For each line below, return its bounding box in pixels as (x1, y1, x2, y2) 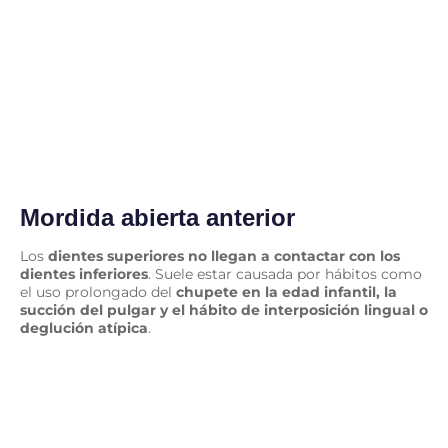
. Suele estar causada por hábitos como (148, 264, 422, 283)
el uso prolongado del (20, 282, 176, 301)
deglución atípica (20, 318, 148, 337)
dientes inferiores (20, 264, 148, 283)
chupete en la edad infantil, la (176, 282, 397, 301)
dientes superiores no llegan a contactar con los (48, 246, 400, 265)
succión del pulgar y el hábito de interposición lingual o (20, 300, 428, 319)
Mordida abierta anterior (20, 203, 295, 231)
